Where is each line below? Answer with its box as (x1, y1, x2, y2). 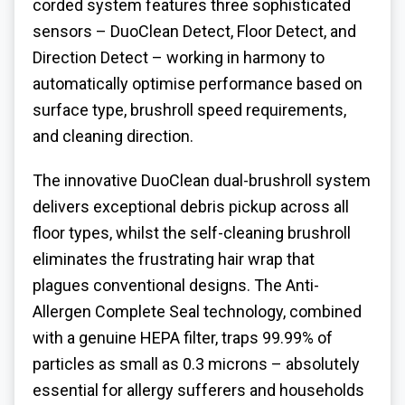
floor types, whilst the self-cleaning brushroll (33, 223, 351, 243)
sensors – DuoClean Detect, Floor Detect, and (33, 22, 356, 42)
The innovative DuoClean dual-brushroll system (33, 171, 371, 191)
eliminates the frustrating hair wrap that (33, 250, 315, 269)
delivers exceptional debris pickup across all (33, 197, 349, 217)
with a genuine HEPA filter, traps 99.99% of (33, 328, 333, 348)
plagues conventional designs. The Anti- (33, 276, 319, 296)
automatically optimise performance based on (33, 74, 363, 94)
